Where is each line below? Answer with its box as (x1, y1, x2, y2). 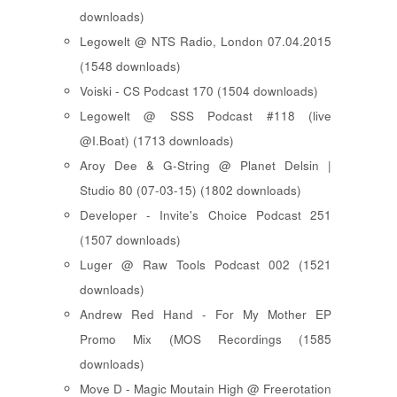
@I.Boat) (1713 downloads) (80, 132, 234, 150)
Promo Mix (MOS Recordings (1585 (80, 331, 331, 348)
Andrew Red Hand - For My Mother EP (80, 306, 331, 323)
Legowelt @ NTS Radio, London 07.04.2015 (80, 33, 331, 51)
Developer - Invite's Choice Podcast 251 (80, 206, 331, 224)
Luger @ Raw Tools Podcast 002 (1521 (80, 256, 331, 274)
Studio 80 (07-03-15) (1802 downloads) (80, 182, 301, 199)
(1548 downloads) (80, 58, 181, 75)
